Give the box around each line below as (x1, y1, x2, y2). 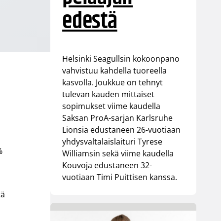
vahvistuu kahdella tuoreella (62, 65, 167, 76)
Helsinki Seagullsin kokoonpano (62, 53, 180, 64)
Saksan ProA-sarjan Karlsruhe (62, 112, 173, 123)
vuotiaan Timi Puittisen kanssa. (62, 171, 178, 183)
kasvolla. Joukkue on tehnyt (62, 76, 163, 88)
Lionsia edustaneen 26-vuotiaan (62, 124, 181, 135)
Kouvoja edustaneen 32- (62, 159, 152, 171)
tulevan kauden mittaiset (62, 88, 155, 100)
